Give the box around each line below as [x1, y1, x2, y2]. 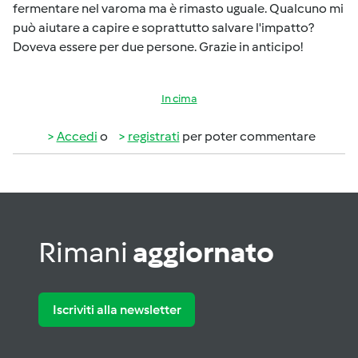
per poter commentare [179, 129, 316, 144]
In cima [161, 92, 197, 105]
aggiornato [133, 235, 274, 269]
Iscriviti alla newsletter [52, 301, 181, 317]
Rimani [38, 235, 133, 269]
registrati [127, 129, 180, 144]
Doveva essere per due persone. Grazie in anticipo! [13, 39, 303, 54]
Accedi [56, 129, 97, 144]
